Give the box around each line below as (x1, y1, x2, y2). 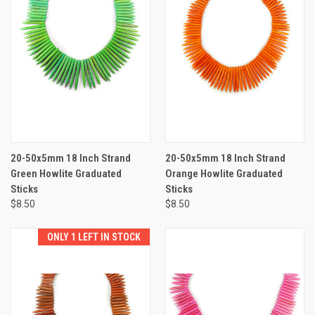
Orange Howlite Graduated (165, 167, 283, 180)
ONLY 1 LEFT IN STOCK (46, 231, 141, 243)
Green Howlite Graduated (11, 167, 122, 180)
